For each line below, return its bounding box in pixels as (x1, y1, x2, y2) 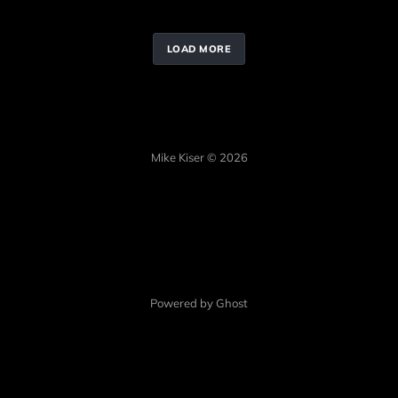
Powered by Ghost (150, 296, 248, 310)
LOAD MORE (166, 42, 232, 55)
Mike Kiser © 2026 (150, 150, 248, 164)
